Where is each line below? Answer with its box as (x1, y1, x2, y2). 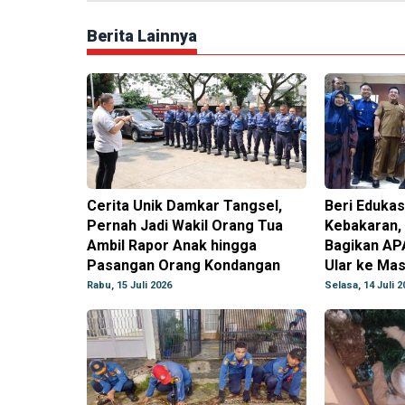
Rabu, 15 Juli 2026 (87, 279, 172, 292)
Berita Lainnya (87, 26, 197, 46)
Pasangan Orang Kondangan (87, 257, 280, 275)
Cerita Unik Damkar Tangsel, (87, 197, 282, 215)
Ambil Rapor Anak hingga (87, 237, 257, 255)
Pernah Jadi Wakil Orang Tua (87, 217, 283, 235)
